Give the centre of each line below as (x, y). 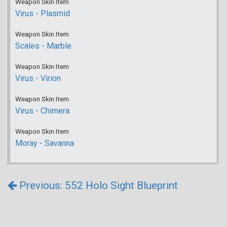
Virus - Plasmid (43, 14)
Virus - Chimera (42, 111)
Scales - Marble (43, 46)
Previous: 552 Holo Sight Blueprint (97, 186)
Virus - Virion (38, 79)
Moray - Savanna (45, 143)
